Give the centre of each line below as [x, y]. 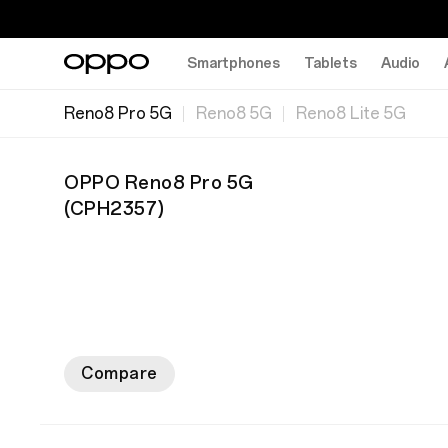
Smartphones [233, 63]
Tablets [330, 63]
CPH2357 [113, 209]
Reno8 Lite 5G [351, 113]
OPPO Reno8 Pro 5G [159, 183]
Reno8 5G [234, 113]
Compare [119, 373]
